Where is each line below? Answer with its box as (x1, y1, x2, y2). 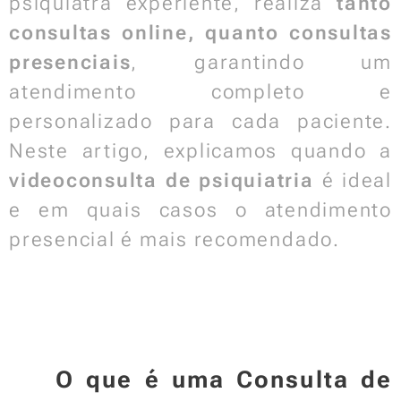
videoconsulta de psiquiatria (9, 169, 314, 192)
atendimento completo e (9, 81, 392, 103)
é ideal (313, 169, 392, 192)
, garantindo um (131, 51, 392, 73)
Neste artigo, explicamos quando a (9, 140, 392, 162)
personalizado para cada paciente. (9, 110, 392, 132)
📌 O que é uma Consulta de (9, 366, 392, 393)
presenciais (9, 51, 132, 73)
